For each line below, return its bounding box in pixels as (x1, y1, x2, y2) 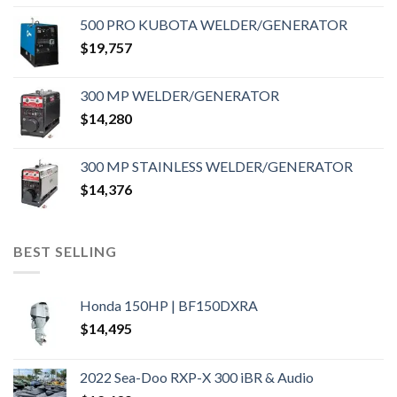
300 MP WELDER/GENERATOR (80, 86, 279, 104)
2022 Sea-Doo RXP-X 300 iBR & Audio (80, 369, 314, 386)
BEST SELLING (13, 242, 117, 260)
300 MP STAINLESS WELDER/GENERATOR (80, 157, 353, 175)
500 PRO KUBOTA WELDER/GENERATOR (80, 15, 347, 33)
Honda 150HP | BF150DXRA (80, 297, 258, 315)
